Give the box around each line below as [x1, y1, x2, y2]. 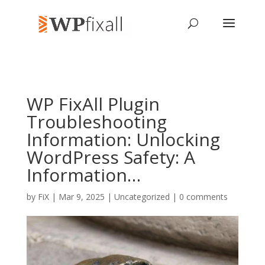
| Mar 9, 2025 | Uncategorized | [49, 191, 179, 202]
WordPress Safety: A [26, 145, 195, 169]
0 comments [179, 191, 228, 202]
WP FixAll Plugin [26, 92, 160, 116]
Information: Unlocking [26, 127, 220, 151]
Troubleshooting [26, 109, 167, 134]
